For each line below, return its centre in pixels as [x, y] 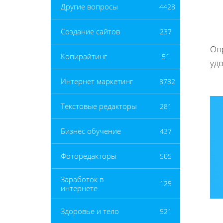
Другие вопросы [89, 7]
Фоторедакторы [89, 156]
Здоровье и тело [90, 211]
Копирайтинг [84, 56]
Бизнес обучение [91, 131]
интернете [79, 188]
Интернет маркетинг [97, 81]
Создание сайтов [90, 32]
